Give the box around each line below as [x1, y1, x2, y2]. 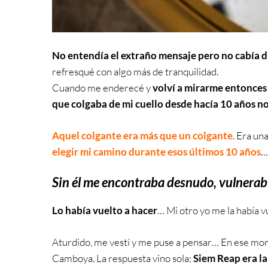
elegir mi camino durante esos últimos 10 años [52, 145, 261, 158]
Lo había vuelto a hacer [52, 204, 157, 217]
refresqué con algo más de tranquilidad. [52, 65, 218, 78]
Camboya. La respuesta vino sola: [52, 251, 193, 264]
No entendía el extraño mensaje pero [52, 49, 220, 62]
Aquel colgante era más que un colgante [52, 129, 233, 142]
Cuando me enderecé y [52, 81, 153, 95]
